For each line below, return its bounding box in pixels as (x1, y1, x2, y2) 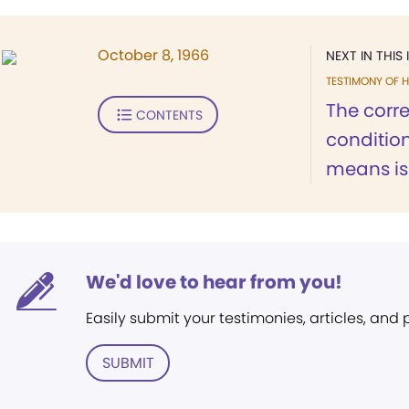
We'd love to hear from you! (86, 269, 342, 295)
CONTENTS (135, 105, 203, 124)
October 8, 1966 (98, 45, 209, 66)
